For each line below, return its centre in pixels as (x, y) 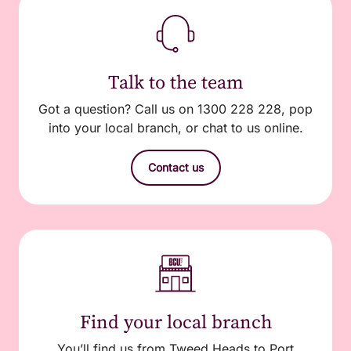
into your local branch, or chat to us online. (175, 128)
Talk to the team (175, 82)
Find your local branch (175, 322)
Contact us (175, 168)
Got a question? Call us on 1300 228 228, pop (175, 109)
